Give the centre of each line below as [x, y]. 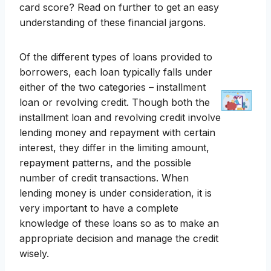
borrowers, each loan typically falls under [116, 72]
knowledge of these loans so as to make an [119, 224]
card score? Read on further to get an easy [119, 8]
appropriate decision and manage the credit [119, 239]
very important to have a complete [99, 208]
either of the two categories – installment [113, 87]
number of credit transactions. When [104, 178]
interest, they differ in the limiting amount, [114, 148]
